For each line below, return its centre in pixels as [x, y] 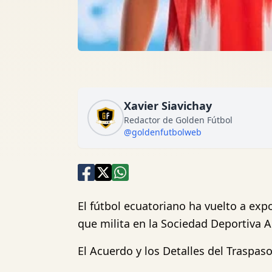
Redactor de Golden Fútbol [178, 120]
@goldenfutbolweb [163, 132]
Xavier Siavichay [168, 106]
